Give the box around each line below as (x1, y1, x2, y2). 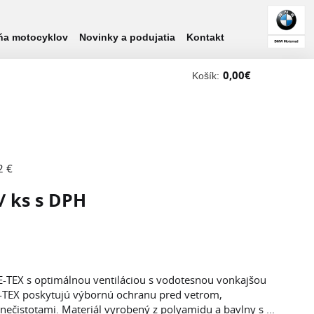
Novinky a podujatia (79, 32, 175, 43)
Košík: (192, 70, 219, 81)
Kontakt (186, 32, 224, 43)
